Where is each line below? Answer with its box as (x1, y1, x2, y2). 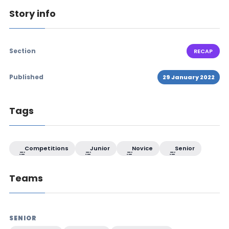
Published (9, 73, 43, 82)
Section (9, 47, 36, 56)
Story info (9, 7, 56, 20)
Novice (130, 144, 153, 153)
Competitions (22, 144, 68, 153)
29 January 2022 (163, 73, 215, 82)
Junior (88, 144, 110, 153)
